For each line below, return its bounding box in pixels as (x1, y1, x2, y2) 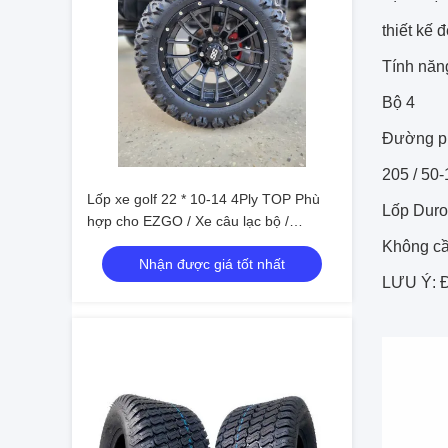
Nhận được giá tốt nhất (139, 256, 285, 272)
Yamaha (87, 235, 139, 251)
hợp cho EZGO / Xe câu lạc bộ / (87, 213, 289, 229)
